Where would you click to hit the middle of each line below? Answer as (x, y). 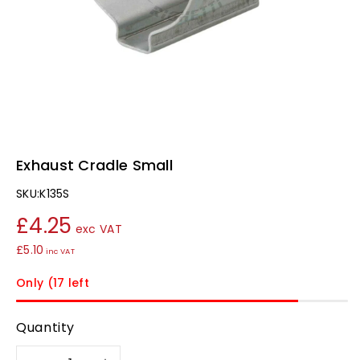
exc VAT (98, 229)
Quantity (46, 327)
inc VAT (60, 251)
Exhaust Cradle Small (94, 165)
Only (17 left (53, 282)
